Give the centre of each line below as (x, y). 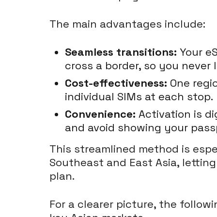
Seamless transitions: (121, 52)
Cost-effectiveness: (116, 83)
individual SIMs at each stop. (139, 96)
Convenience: (100, 114)
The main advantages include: (127, 24)
